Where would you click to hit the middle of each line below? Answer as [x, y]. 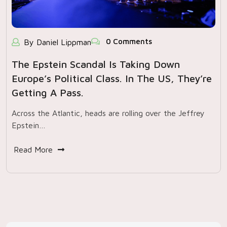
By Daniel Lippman [58, 42]
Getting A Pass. [48, 92]
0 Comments [128, 41]
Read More [33, 149]
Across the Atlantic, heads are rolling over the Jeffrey [108, 113]
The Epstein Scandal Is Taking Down [96, 64]
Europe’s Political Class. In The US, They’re [112, 78]
